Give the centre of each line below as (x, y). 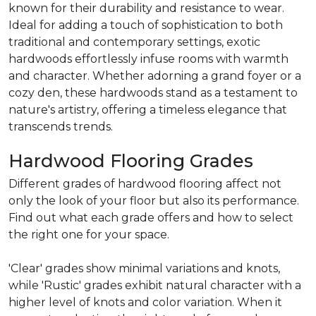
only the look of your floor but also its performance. (154, 200)
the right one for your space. (89, 234)
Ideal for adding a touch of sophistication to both (146, 25)
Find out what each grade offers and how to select (151, 217)
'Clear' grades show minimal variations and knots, (144, 268)
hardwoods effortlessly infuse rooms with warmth (148, 59)
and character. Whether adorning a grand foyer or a (155, 75)
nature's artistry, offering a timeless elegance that (148, 109)
